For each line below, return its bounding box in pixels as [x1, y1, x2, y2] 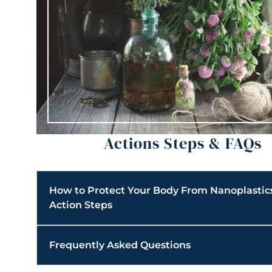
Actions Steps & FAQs [104, 132, 262, 154]
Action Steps [49, 199, 113, 211]
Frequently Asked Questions [49, 239, 191, 251]
